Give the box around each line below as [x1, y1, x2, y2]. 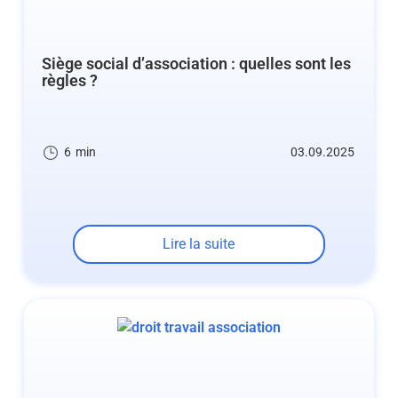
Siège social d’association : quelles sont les [41, 54, 351, 74]
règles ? [41, 71, 98, 91]
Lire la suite [163, 235, 235, 252]
